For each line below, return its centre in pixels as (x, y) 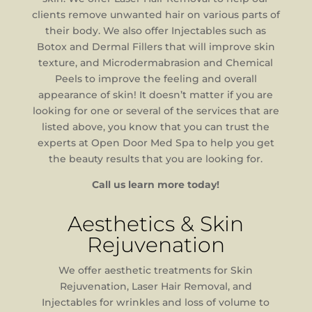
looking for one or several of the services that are (156, 111)
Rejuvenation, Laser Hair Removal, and (156, 286)
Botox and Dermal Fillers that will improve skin (156, 47)
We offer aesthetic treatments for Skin (156, 270)
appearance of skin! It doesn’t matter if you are (156, 95)
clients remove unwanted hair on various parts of (156, 15)
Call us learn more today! (156, 185)
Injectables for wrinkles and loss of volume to (156, 302)
